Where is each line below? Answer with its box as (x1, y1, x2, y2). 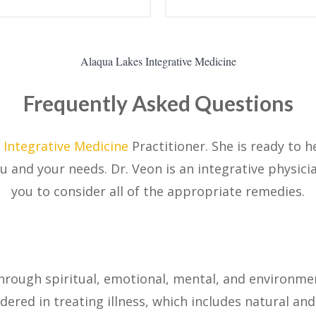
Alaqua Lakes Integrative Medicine (80, 53, 236, 68)
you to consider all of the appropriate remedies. (11, 182, 305, 200)
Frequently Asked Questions (23, 90, 293, 116)
